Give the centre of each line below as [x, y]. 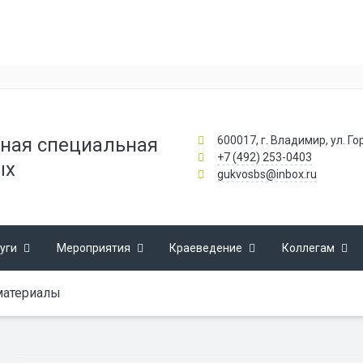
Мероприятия [93, 248]
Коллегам [308, 248]
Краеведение [206, 248]
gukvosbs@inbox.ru [267, 174]
